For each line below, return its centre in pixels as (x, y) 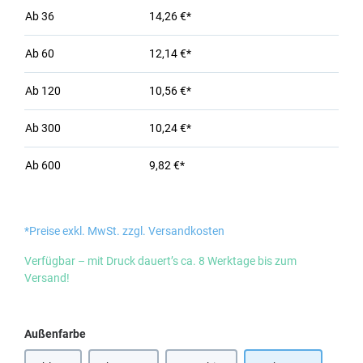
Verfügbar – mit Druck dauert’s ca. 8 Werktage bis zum (160, 261)
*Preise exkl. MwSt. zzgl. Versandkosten (124, 231)
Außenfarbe (55, 334)
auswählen (114, 333)
